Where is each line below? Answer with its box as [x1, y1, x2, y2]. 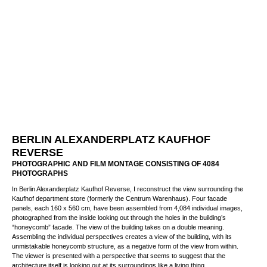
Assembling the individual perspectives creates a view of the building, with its [12, 245, 232, 253]
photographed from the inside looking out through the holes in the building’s [12, 226, 226, 234]
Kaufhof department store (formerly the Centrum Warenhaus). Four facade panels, [12, 207, 250, 215]
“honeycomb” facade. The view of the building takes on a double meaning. [12, 235, 224, 243]
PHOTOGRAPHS [12, 181, 68, 190]
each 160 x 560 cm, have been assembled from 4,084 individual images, [12, 216, 220, 224]
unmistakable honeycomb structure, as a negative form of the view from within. [12, 254, 238, 262]
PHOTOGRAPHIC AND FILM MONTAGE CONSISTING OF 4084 [12, 172, 219, 181]
